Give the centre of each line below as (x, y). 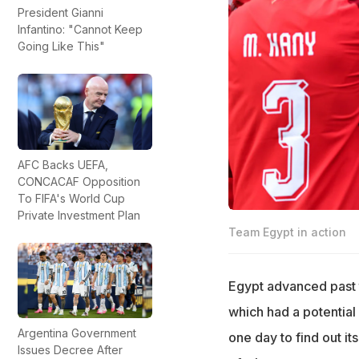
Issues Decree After (70, 349)
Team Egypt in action (287, 232)
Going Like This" (61, 46)
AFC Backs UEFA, (63, 164)
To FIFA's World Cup (71, 198)
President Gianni (61, 13)
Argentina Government (77, 333)
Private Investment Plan (79, 215)
